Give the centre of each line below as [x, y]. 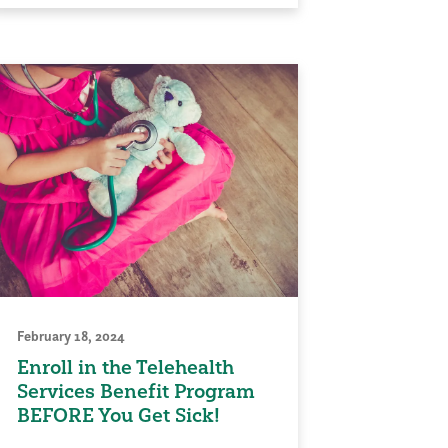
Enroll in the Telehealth [125, 367]
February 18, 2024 [71, 336]
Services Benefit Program [136, 391]
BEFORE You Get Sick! [118, 415]
